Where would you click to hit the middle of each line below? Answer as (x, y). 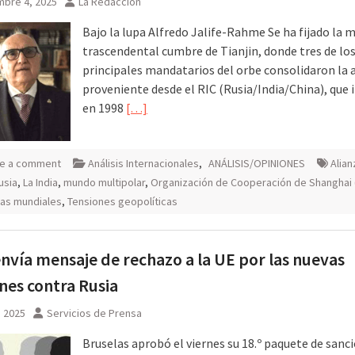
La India (40, 182)
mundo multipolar (104, 182)
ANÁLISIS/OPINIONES (257, 163)
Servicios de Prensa (94, 313)
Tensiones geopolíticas (122, 201)
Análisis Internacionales (143, 163)
